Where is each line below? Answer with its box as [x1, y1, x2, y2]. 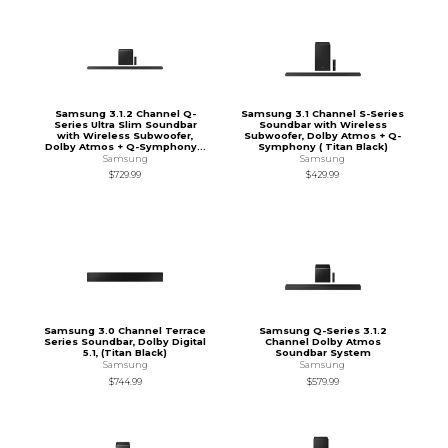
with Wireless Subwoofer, [57, 129, 194, 141]
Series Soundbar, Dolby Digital [44, 336, 207, 348]
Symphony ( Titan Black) [257, 140, 388, 152]
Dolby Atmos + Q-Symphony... [44, 140, 206, 152]
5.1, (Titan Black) [83, 347, 168, 359]
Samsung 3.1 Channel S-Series [241, 107, 405, 119]
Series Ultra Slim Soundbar [53, 118, 197, 130]
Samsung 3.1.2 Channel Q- [54, 107, 196, 119]
